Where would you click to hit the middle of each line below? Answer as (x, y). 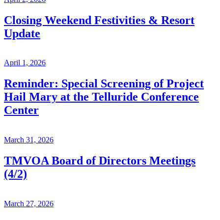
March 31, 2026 (29, 140)
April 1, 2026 (25, 63)
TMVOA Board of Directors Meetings (100, 161)
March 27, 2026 (29, 204)
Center (21, 110)
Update (22, 33)
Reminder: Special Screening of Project (104, 84)
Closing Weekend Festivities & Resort (99, 20)
